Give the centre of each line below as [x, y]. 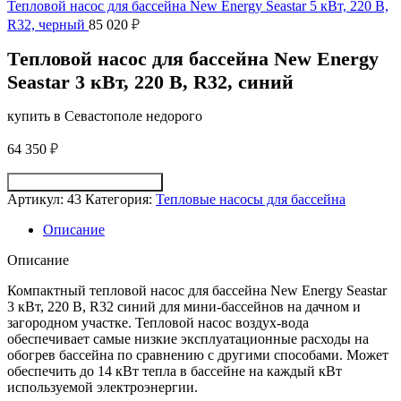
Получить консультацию [80, 182]
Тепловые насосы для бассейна [251, 199]
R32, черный [48, 25]
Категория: [119, 199]
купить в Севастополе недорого [105, 116]
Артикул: [37, 199]
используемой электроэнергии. [102, 387]
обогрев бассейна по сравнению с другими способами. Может [198, 355]
